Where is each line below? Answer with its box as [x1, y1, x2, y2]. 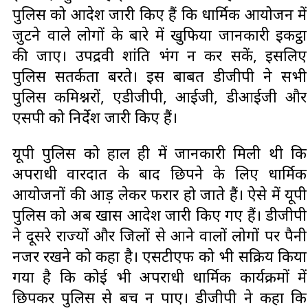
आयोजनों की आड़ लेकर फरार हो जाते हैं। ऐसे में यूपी [12, 183, 307, 204]
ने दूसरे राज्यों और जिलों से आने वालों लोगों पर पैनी [12, 224, 307, 245]
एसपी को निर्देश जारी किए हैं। [12, 106, 177, 127]
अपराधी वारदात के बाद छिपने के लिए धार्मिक [12, 162, 307, 184]
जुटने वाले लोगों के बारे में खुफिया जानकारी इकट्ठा [12, 23, 307, 45]
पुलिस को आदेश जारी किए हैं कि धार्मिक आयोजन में [12, 3, 307, 24]
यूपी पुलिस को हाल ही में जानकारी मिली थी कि [12, 142, 307, 163]
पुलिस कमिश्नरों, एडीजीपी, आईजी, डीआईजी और [12, 85, 307, 107]
